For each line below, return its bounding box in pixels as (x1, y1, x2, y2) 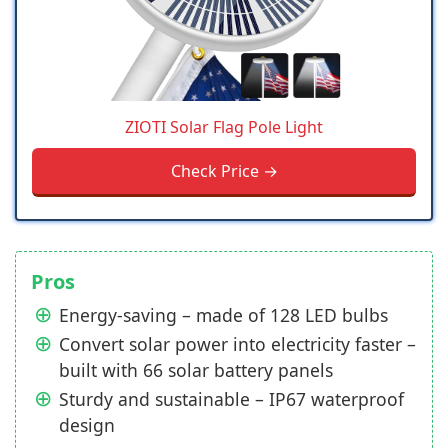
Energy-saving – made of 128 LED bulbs (59, 303, 388, 327)
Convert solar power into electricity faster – (59, 332, 416, 356)
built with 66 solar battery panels (59, 358, 333, 382)
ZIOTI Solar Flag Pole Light (125, 116, 323, 138)
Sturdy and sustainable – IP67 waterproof (59, 387, 404, 411)
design (59, 413, 115, 437)
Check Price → (170, 160, 278, 182)
